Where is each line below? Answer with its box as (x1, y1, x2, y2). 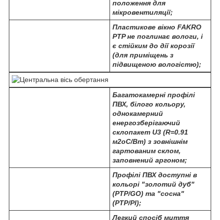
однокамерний (112, 110, 163, 118)
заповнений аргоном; (112, 156, 187, 165)
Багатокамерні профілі (112, 91, 195, 99)
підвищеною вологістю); (112, 60, 201, 69)
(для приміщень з (112, 51, 173, 59)
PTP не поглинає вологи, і (112, 32, 203, 41)
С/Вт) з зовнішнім (126, 137, 188, 146)
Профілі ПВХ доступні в (112, 171, 197, 179)
